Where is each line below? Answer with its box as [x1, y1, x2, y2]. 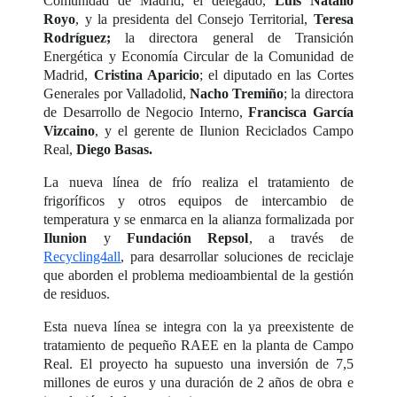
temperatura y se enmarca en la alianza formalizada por [43, 211, 354, 227]
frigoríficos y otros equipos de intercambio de [43, 192, 354, 208]
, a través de [248, 230, 354, 245]
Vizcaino [43, 122, 96, 138]
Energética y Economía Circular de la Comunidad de [43, 48, 354, 64]
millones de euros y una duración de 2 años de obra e [43, 374, 354, 390]
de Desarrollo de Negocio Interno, [43, 104, 243, 120]
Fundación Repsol [127, 230, 249, 245]
